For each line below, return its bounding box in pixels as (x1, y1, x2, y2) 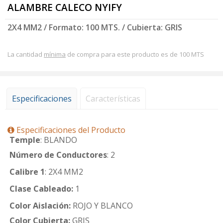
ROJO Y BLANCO (71, 200, 133, 211)
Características (86, 93, 140, 104)
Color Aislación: (9, 200, 71, 211)
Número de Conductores (9, 149, 107, 160)
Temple (9, 134, 40, 145)
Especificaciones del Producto (14, 124, 125, 135)
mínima (44, 49, 66, 59)
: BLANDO (40, 134, 77, 145)
